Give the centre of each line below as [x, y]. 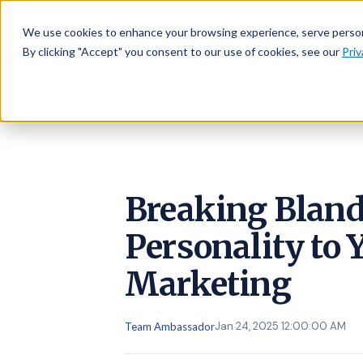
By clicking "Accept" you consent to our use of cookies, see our [182, 51]
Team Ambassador [170, 327]
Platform [316, 29]
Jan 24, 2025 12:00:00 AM [280, 326]
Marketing [208, 284]
